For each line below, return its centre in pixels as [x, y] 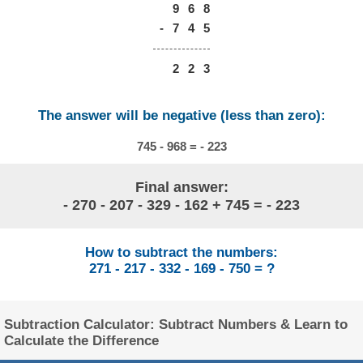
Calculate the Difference [82, 341]
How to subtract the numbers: [181, 253]
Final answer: [181, 186]
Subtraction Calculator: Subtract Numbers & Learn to [176, 325]
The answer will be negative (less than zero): [181, 116]
